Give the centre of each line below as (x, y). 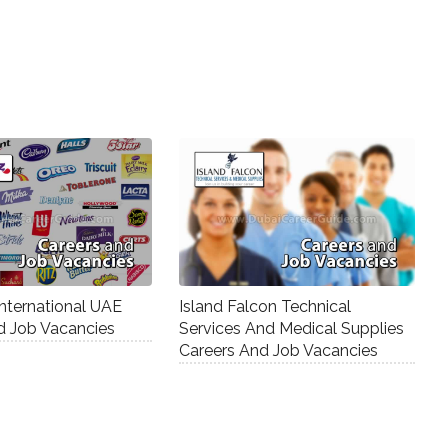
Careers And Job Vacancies (278, 350)
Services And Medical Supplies (291, 328)
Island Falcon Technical (264, 306)
